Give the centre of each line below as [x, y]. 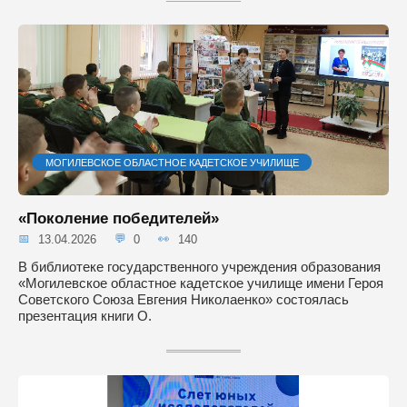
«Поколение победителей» [119, 218]
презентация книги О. [85, 315]
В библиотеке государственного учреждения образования [199, 266]
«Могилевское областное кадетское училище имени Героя [201, 283]
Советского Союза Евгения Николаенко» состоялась [184, 299]
